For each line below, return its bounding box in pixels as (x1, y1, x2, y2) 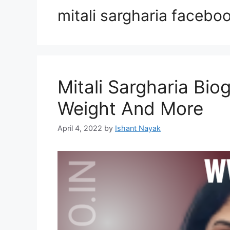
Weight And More (57, 98, 203, 119)
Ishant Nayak (115, 124, 161, 133)
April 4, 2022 (57, 124, 102, 133)
